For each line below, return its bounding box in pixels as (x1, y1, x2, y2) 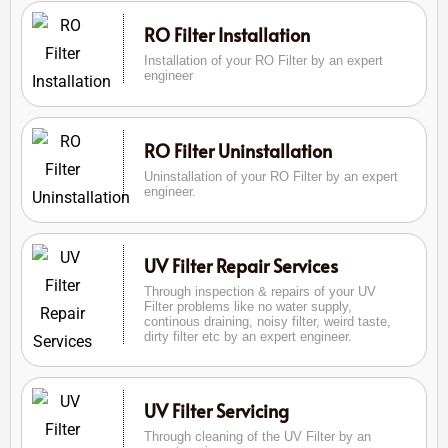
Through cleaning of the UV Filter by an (143, 429, 371, 445)
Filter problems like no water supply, (143, 299, 352, 315)
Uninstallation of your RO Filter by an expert (143, 169, 398, 185)
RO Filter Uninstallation (143, 138, 332, 164)
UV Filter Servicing (143, 398, 289, 424)
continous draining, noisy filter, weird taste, (143, 314, 391, 330)
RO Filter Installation (143, 22, 310, 48)
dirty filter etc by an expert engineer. (143, 329, 352, 345)
